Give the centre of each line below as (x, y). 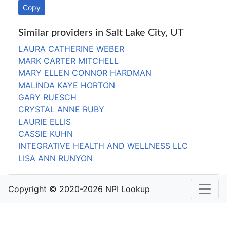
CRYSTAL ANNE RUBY (61, 109)
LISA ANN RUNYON (55, 158)
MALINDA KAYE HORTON (67, 85)
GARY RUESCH (47, 97)
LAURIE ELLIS (45, 122)
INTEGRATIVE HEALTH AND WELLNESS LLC (103, 146)
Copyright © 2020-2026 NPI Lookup (79, 189)
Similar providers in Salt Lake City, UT (101, 33)
